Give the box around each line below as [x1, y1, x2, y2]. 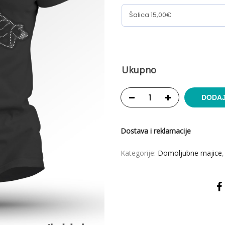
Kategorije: [121, 148, 158, 158]
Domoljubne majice [158, 148, 222, 158]
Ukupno [122, 63, 156, 76]
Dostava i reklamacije [121, 126, 191, 136]
